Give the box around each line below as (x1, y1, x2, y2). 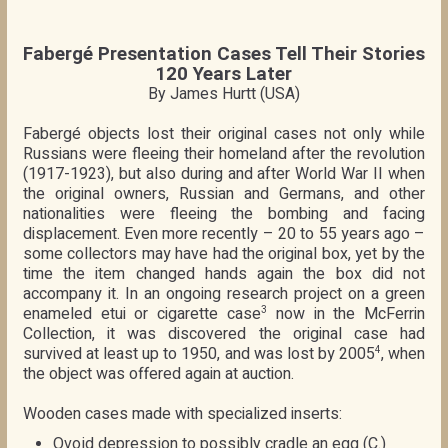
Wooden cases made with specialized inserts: (22, 401, 342, 426)
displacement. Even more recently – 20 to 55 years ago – (22, 221, 426, 246)
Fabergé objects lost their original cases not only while (22, 121, 426, 146)
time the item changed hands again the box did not (22, 261, 426, 286)
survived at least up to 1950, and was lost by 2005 (22, 341, 376, 366)
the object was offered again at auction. (22, 361, 294, 386)
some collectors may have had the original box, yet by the (22, 241, 426, 266)
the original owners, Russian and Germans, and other (22, 181, 426, 206)
